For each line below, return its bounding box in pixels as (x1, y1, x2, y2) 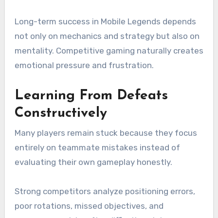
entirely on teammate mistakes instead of (14, 142, 180, 152)
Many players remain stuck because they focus (14, 127, 197, 138)
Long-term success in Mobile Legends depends (14, 17, 196, 27)
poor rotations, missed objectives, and (14, 200, 163, 211)
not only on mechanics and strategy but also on (14, 31, 200, 41)
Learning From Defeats (14, 89, 168, 103)
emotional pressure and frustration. (14, 60, 154, 71)
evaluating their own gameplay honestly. (14, 157, 172, 167)
